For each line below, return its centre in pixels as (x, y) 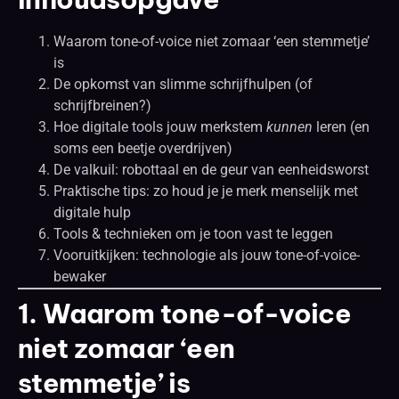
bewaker (80, 276)
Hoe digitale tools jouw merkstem (160, 126)
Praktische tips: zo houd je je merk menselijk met (206, 191)
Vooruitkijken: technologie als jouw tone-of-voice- (207, 255)
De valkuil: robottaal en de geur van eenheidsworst (211, 169)
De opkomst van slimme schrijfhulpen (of (183, 84)
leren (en (341, 126)
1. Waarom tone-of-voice (185, 313)
